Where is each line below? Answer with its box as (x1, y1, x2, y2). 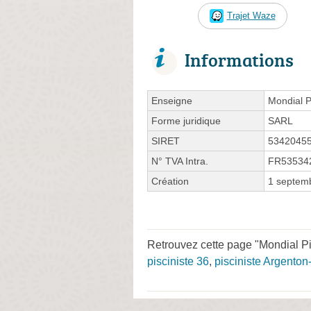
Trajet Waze (226, 10, 276, 21)
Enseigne (151, 94, 192, 106)
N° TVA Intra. (151, 155, 208, 167)
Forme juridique (151, 115, 221, 126)
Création (151, 175, 189, 187)
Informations (185, 47, 294, 72)
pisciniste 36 (147, 255, 209, 267)
